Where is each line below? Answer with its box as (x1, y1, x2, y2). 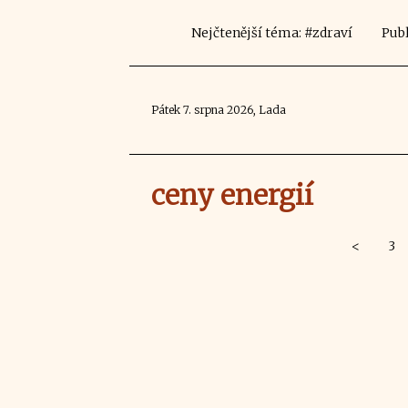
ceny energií (151, 178, 313, 212)
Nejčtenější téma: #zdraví (190, 25, 352, 41)
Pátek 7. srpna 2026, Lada (151, 103, 286, 117)
